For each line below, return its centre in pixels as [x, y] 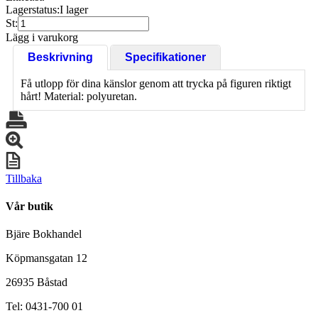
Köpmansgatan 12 [46, 258]
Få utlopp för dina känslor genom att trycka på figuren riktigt [156, 83]
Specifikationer [165, 57]
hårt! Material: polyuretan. [79, 96]
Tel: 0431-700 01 [44, 307]
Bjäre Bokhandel [44, 234]
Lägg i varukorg [42, 37]
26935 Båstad [37, 283]
